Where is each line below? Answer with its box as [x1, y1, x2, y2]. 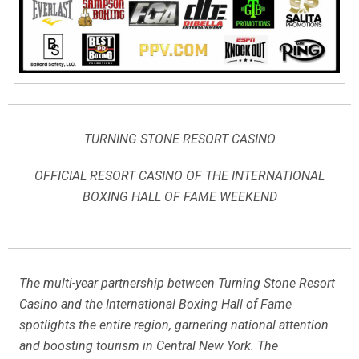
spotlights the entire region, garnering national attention [19, 317, 329, 333]
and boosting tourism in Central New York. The [19, 337, 278, 353]
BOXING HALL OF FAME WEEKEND [82, 188, 277, 204]
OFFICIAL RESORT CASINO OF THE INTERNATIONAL [34, 167, 325, 184]
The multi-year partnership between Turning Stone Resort [19, 275, 335, 291]
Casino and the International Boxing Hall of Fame [19, 296, 292, 312]
